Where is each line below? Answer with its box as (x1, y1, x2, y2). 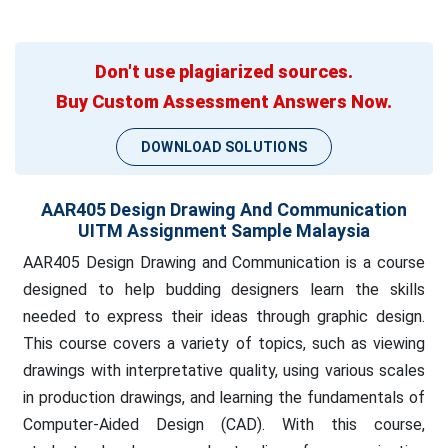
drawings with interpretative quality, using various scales (23, 361, 425, 380)
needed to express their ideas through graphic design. (23, 307, 425, 326)
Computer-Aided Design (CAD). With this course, (23, 415, 425, 434)
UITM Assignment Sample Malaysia (78, 220, 370, 241)
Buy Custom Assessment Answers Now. (56, 91, 392, 112)
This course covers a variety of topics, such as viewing (23, 334, 425, 353)
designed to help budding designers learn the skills (23, 280, 425, 299)
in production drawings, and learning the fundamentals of (23, 388, 425, 407)
